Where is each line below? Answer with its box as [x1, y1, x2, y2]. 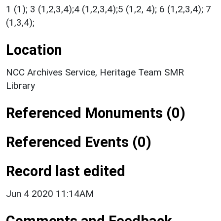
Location [6, 41, 62, 58]
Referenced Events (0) [6, 133, 151, 150]
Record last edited [6, 162, 125, 180]
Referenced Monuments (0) [6, 104, 185, 121]
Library [6, 79, 35, 91]
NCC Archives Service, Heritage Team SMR [6, 66, 184, 78]
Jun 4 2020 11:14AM [6, 187, 94, 199]
